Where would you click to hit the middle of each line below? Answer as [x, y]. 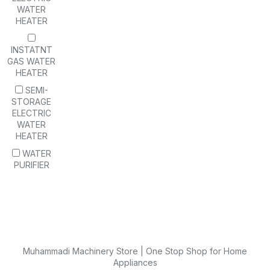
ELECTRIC [31, 113]
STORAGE [32, 102]
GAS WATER [32, 61]
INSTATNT [31, 50]
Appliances [135, 263]
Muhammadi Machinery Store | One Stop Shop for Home [135, 251]
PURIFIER [31, 165]
